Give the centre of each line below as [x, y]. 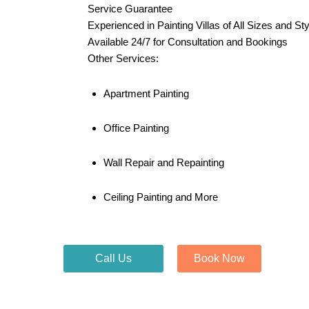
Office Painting [136, 128]
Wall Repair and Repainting [163, 162]
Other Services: [123, 59]
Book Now [219, 258]
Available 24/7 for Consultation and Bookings [188, 42]
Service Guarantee [130, 9]
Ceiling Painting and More [160, 197]
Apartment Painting [146, 93]
